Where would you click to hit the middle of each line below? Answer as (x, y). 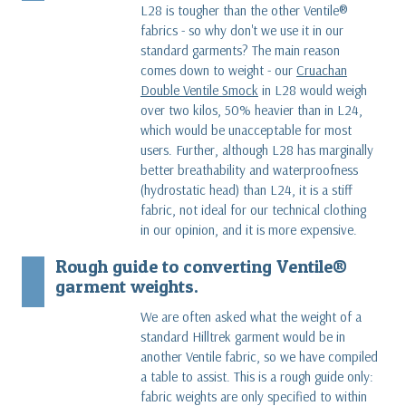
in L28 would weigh (312, 90)
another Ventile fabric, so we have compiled (259, 356)
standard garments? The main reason (240, 50)
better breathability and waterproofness (249, 169)
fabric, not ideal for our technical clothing (253, 209)
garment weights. (126, 285)
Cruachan (321, 70)
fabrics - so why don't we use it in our (242, 30)
